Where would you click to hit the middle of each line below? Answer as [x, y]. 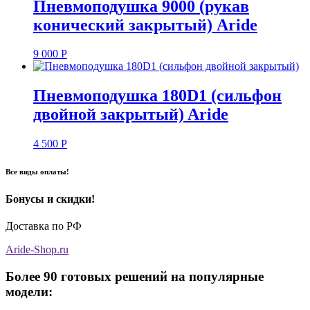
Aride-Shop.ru [37, 250]
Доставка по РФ [44, 226]
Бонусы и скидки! [50, 199]
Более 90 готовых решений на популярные [135, 277]
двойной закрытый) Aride [131, 115]
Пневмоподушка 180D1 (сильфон [157, 96]
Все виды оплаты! [37, 172]
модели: [29, 292]
